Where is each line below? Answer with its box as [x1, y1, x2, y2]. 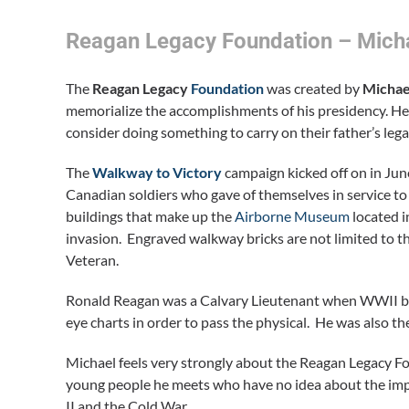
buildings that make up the [66, 207, 235, 225]
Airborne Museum [235, 207, 350, 225]
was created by [264, 79, 362, 98]
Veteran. [66, 251, 119, 269]
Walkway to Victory [92, 163, 222, 182]
